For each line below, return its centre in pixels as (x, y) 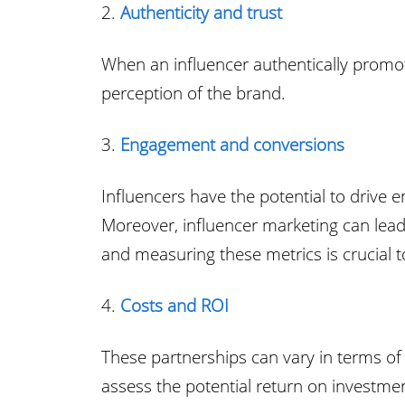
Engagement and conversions (232, 145)
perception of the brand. (193, 93)
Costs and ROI (174, 306)
